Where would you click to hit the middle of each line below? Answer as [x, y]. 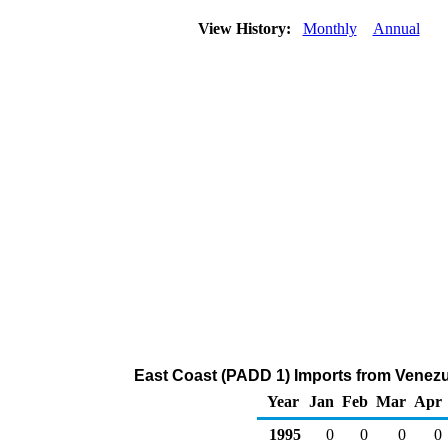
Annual [396, 28]
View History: [246, 28]
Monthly [329, 28]
